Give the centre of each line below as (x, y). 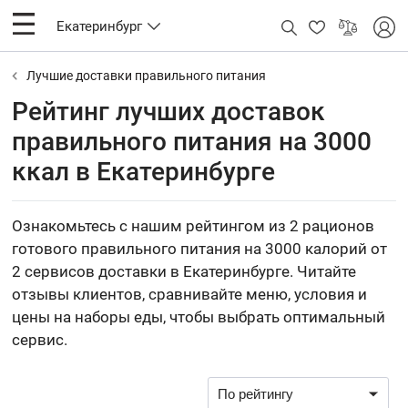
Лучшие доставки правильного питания (147, 76)
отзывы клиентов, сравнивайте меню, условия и (190, 294)
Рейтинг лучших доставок (169, 112)
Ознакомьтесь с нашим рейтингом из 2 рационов (194, 226)
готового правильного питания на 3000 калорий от (200, 249)
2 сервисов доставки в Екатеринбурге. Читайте (184, 271)
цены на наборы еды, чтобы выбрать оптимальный (199, 317)
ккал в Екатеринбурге (144, 172)
